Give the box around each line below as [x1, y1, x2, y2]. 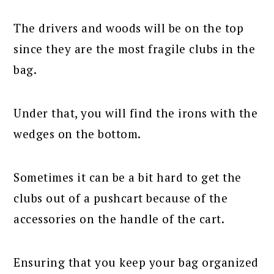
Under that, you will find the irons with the [13, 105, 258, 120]
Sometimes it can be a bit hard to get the [13, 169, 242, 185]
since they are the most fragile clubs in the [13, 40, 256, 56]
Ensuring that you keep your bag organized [13, 254, 259, 270]
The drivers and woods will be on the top [13, 20, 244, 35]
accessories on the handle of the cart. [13, 210, 225, 226]
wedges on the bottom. [13, 125, 141, 141]
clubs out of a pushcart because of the [13, 190, 228, 206]
